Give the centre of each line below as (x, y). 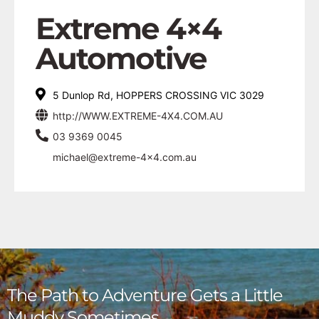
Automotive (121, 58)
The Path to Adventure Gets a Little (145, 295)
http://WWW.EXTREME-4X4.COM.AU (138, 115)
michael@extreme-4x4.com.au (125, 157)
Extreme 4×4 (128, 28)
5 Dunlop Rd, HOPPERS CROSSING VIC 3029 (158, 95)
